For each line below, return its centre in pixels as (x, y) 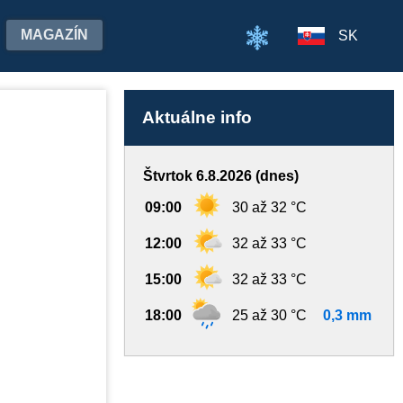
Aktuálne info (197, 117)
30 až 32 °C (269, 207)
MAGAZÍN (54, 35)
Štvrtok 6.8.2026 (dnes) (221, 176)
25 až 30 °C (269, 315)
